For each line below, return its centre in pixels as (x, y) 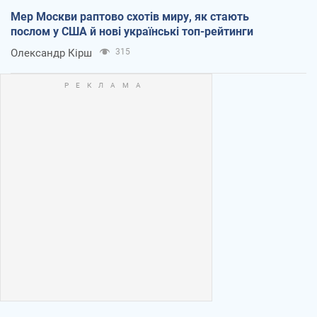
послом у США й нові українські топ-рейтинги (132, 31)
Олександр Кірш (51, 53)
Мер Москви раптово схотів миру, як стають (130, 16)
